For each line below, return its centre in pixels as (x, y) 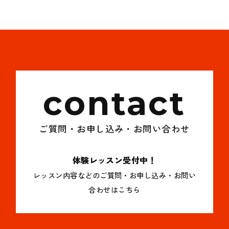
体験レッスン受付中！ (114, 160)
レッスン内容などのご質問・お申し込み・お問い (114, 175)
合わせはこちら (114, 189)
